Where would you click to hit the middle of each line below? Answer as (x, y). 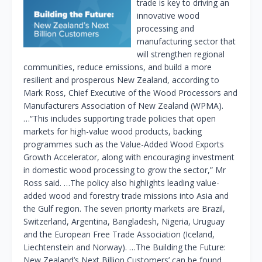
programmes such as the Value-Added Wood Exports (124, 144)
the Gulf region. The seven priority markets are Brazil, (124, 209)
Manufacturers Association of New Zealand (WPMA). (123, 106)
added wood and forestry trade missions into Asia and (126, 196)
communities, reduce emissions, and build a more (118, 67)
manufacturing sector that (186, 42)
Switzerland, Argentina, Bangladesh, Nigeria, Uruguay (124, 222)
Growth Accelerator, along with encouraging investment (129, 157)
